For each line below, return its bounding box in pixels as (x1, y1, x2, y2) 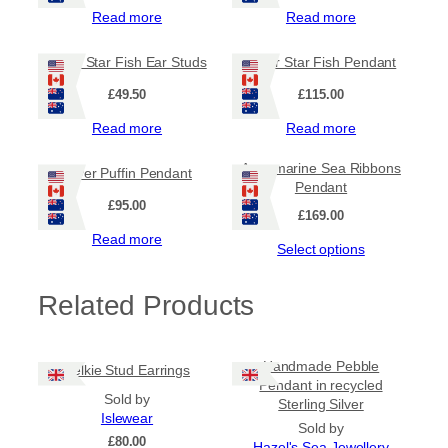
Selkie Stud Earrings (64, 362, 190, 378)
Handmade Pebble (262, 357, 380, 374)
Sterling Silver (278, 395, 364, 412)
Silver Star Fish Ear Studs (47, 53, 207, 70)
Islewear (100, 410, 154, 426)
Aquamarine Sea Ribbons (241, 160, 401, 177)
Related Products (38, 288, 255, 321)
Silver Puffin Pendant (62, 164, 192, 181)
